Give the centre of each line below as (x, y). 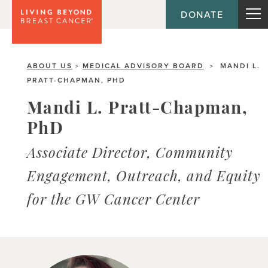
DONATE (202, 14)
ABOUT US (49, 66)
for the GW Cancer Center (113, 201)
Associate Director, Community (130, 154)
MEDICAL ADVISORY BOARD (143, 66)
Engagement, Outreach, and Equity (144, 178)
